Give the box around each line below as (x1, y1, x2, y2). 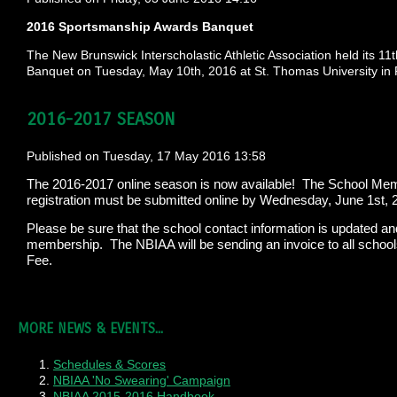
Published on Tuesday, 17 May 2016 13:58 (27, 149, 266, 163)
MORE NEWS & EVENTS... (18, 320, 163, 337)
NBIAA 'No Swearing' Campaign (53, 373, 230, 387)
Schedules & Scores (53, 357, 166, 371)
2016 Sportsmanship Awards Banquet (27, 19, 253, 34)
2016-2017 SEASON (27, 109, 175, 129)
